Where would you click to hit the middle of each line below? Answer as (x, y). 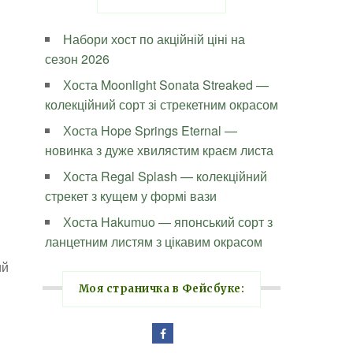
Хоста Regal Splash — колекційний (165, 176)
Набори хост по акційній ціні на (154, 39)
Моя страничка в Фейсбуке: (162, 289)
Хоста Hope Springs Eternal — (150, 130)
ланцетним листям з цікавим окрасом (154, 242)
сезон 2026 (78, 59)
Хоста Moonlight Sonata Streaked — (166, 85)
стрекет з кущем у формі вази (131, 196)
